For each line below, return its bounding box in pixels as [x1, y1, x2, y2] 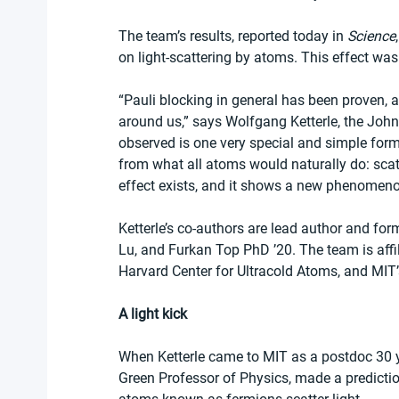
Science [347, 27, 395, 45]
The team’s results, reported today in [118, 27, 347, 45]
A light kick [118, 305, 187, 322]
